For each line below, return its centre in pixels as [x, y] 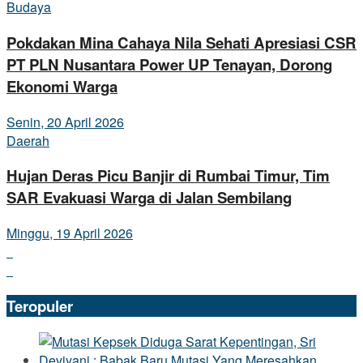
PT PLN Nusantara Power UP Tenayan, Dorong [169, 65]
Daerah [28, 140]
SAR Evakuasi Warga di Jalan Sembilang [149, 198]
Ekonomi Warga [62, 87]
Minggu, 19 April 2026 [70, 233]
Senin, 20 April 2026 [65, 122]
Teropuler [40, 305]
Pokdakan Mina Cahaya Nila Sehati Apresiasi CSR [181, 43]
